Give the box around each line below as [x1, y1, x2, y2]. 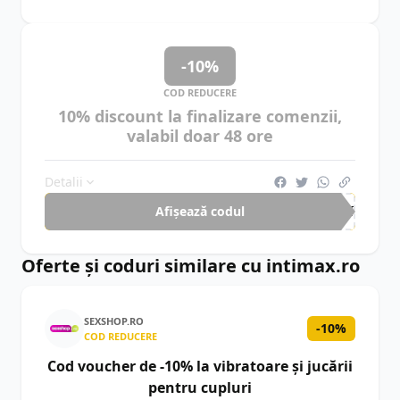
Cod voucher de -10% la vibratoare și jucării [47, 356, 353, 376]
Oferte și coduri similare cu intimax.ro [21, 254, 360, 278]
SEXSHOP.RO [84, 314, 144, 328]
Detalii [45, 173, 83, 190]
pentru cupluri [148, 378, 252, 397]
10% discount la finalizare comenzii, [58, 105, 342, 127]
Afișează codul [155, 203, 245, 220]
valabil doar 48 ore [127, 125, 273, 146]
